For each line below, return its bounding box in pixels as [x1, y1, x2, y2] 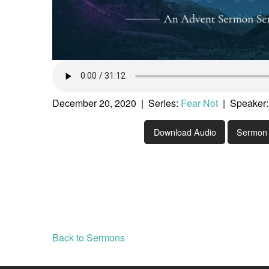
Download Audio [153, 125, 216, 139]
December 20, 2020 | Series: [52, 95, 181, 110]
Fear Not [181, 95, 218, 110]
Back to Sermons [52, 231, 125, 245]
